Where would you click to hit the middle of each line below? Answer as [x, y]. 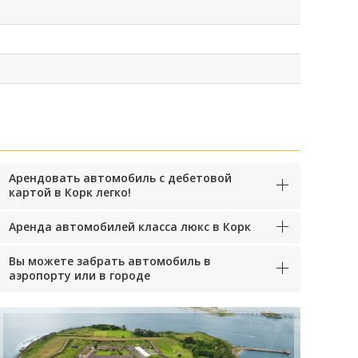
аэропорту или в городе [80, 275]
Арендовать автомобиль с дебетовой [120, 177]
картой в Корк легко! [70, 192]
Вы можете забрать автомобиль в [110, 261]
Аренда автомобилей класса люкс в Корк [130, 226]
